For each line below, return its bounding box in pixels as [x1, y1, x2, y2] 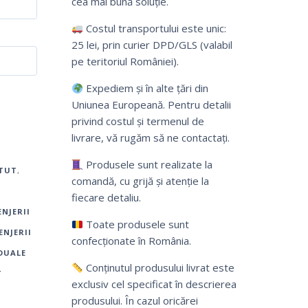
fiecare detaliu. [71, 190, 141, 205]
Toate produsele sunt [82, 217, 189, 232]
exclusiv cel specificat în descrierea [71, 277, 236, 291]
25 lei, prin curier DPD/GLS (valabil [71, 38, 232, 52]
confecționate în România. [71, 234, 191, 248]
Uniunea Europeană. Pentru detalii [71, 98, 231, 112]
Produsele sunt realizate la [82, 157, 212, 172]
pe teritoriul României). [71, 54, 179, 69]
